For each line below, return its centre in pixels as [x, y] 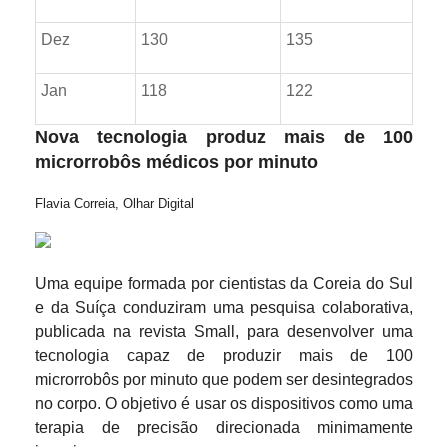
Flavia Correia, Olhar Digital [114, 203]
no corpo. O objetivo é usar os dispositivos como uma [224, 403]
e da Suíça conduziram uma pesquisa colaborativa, [224, 307]
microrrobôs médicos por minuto [176, 162]
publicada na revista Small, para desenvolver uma [224, 331]
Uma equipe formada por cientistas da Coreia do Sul [224, 283]
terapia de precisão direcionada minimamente [224, 427]
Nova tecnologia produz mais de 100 [224, 137]
